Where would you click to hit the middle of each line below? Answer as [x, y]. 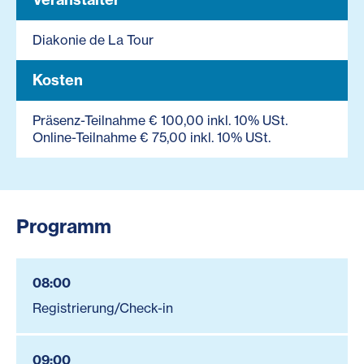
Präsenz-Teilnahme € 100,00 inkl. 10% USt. [160, 120]
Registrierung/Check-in [103, 308]
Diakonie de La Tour [93, 39]
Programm [64, 226]
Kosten [58, 80]
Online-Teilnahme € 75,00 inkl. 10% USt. [152, 137]
